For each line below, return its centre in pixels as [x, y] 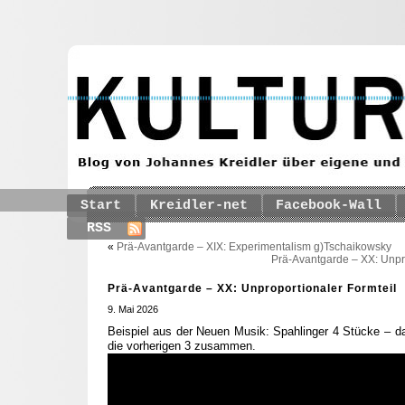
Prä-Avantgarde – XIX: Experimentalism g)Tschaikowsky [254, 247]
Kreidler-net [198, 206]
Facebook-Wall [329, 206]
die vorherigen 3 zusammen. [181, 346]
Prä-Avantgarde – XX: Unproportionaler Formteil [252, 288]
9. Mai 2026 [132, 309]
